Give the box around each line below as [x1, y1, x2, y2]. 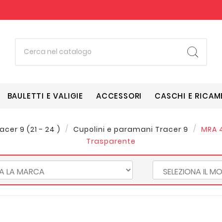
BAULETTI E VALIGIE [7, 90, 84, 101]
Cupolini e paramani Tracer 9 [73, 124, 188, 134]
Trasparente [86, 136, 136, 146]
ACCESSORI [96, 90, 142, 101]
